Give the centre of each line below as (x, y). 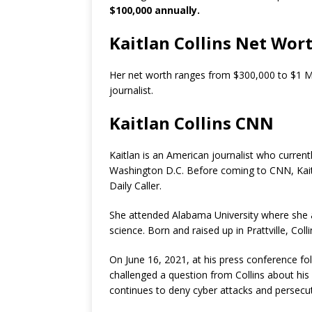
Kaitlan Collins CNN (192, 123)
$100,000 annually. (155, 10)
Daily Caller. (135, 186)
